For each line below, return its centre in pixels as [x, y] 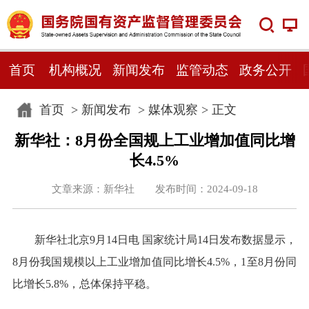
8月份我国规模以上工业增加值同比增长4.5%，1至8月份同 [154, 262]
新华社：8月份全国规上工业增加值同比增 [154, 140]
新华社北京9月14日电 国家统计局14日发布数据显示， [166, 240]
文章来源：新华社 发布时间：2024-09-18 [154, 189]
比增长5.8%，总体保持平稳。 [84, 284]
